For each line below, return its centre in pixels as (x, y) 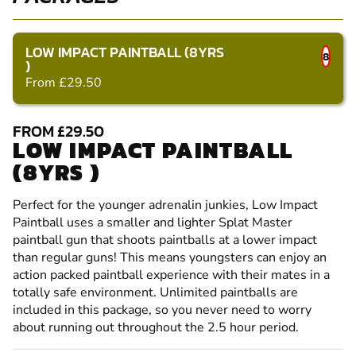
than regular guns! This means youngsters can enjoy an (170, 257)
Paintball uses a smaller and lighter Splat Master (153, 222)
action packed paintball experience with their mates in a (171, 275)
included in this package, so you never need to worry (162, 310)
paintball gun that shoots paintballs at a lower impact (165, 240)
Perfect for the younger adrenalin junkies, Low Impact (165, 205)
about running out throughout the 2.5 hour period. (156, 327)
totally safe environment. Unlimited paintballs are (155, 292)
